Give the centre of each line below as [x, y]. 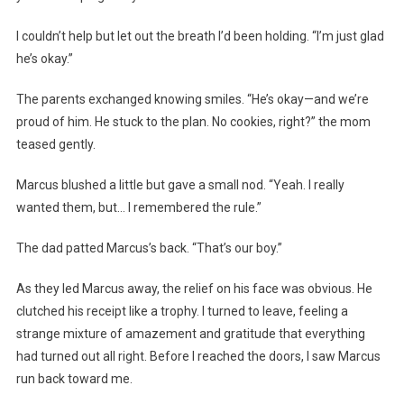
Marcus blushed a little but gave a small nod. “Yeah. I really [180, 185]
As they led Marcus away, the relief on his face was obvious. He [194, 289]
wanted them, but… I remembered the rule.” [138, 208]
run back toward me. [74, 379]
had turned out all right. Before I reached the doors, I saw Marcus [198, 357]
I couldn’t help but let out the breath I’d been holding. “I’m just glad [200, 37]
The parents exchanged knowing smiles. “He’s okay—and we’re [192, 100]
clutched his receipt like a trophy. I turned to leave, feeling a [182, 312]
